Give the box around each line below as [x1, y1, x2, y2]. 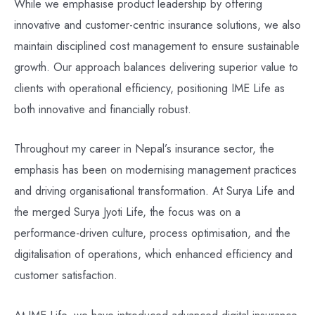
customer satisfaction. [14, 266, 117, 284]
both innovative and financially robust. [14, 101, 191, 118]
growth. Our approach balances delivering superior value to [14, 58, 298, 76]
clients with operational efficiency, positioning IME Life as [14, 79, 285, 97]
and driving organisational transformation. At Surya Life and [14, 182, 295, 200]
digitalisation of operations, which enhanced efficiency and [14, 245, 292, 263]
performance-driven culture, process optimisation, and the [14, 224, 290, 242]
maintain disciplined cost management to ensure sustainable [14, 37, 300, 55]
